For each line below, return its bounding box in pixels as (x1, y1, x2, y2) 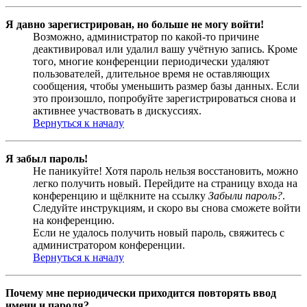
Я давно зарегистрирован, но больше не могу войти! (5, 18, 264, 30)
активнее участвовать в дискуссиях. (33, 104, 201, 116)
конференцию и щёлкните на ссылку (33, 189, 208, 201)
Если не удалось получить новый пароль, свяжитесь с (33, 226, 284, 238)
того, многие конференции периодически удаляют (33, 55, 269, 67)
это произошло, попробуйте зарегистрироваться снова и (33, 92, 296, 104)
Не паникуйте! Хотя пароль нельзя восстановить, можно (33, 164, 298, 177)
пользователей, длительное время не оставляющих (33, 67, 270, 79)
